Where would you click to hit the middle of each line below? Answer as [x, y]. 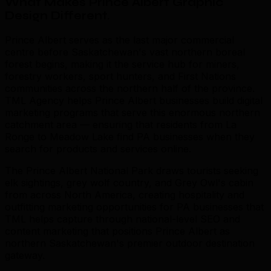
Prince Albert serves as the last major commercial [119, 40]
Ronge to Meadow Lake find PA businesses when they [130, 136]
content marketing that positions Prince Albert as [117, 231]
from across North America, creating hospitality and [125, 194]
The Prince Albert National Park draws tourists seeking [132, 170]
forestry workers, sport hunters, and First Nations [120, 76]
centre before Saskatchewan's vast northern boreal [125, 52]
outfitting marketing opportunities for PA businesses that [134, 207]
